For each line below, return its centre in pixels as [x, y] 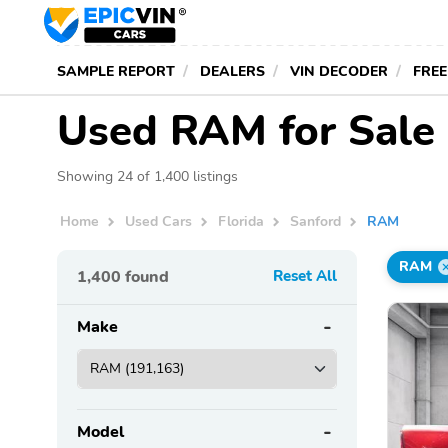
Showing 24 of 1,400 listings [147, 176]
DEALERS [232, 71]
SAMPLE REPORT [116, 71]
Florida [241, 221]
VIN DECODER [339, 71]
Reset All [305, 275]
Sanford [316, 221]
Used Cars [159, 221]
